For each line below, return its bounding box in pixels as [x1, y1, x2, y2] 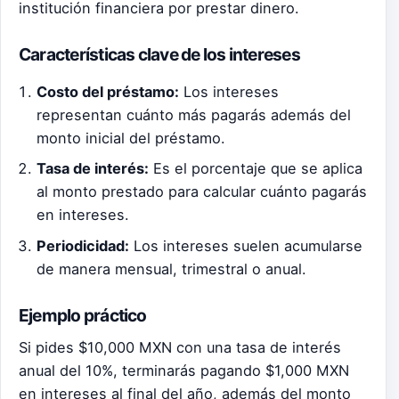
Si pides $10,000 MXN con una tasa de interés [19, 338, 341, 356]
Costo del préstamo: [37, 82, 180, 101]
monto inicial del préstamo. [37, 128, 226, 147]
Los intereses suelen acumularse [129, 237, 363, 256]
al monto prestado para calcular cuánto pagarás [37, 183, 368, 201]
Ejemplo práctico [19, 305, 147, 327]
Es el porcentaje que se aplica [149, 159, 363, 178]
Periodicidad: [37, 237, 130, 256]
